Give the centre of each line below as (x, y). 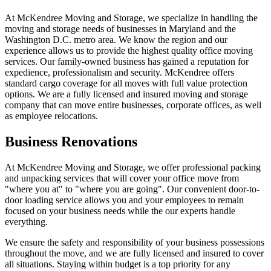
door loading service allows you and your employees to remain (124, 200)
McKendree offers (199, 72)
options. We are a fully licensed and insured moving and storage (126, 94)
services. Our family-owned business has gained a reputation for (127, 61)
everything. (26, 221)
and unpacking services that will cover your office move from (122, 178)
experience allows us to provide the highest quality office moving (129, 50)
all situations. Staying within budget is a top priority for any (118, 264)
